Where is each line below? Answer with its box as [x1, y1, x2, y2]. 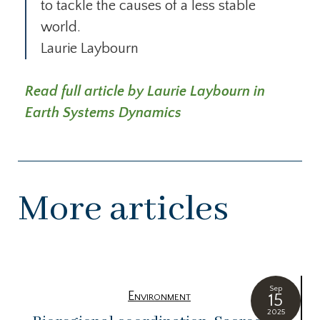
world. [41, 19, 84, 36]
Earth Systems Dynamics [25, 105, 181, 121]
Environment [128, 289, 191, 304]
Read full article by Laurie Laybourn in [25, 84, 265, 100]
